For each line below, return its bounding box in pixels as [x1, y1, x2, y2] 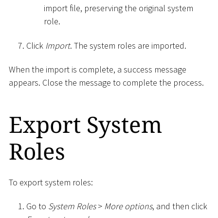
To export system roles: [9, 176, 93, 188]
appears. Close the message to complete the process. [9, 77, 204, 89]
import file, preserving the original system [44, 2, 193, 14]
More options [104, 200, 152, 212]
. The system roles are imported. [70, 39, 186, 51]
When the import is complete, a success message [9, 64, 186, 75]
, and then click [152, 200, 207, 212]
